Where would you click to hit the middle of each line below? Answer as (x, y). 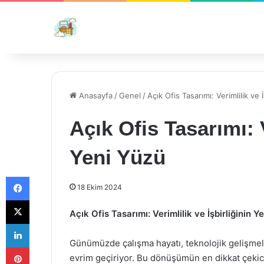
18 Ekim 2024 (100, 187)
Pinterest (46, 247)
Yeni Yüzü (118, 157)
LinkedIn (44, 223)
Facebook (47, 176)
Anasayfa (95, 95)
